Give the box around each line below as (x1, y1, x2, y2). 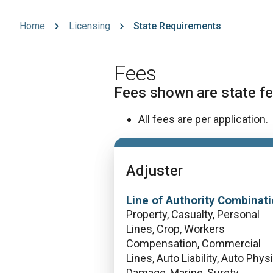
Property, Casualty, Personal (126, 208, 260, 221)
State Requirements (133, 20, 221, 32)
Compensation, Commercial (126, 237, 261, 250)
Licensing (68, 20, 110, 32)
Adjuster (126, 162, 183, 179)
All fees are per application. (138, 113, 268, 126)
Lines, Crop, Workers (126, 222, 225, 235)
